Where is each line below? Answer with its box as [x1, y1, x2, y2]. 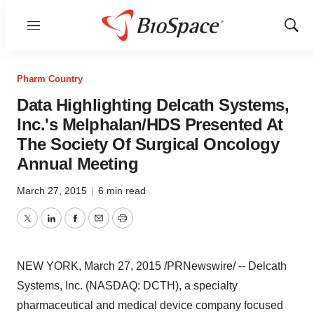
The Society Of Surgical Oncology [17, 135, 279, 153]
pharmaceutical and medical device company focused [17, 299, 283, 311]
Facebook [74, 220, 124, 233]
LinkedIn [50, 220, 93, 233]
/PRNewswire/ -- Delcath [161, 260, 287, 272]
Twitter [26, 220, 60, 233]
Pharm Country [17, 74, 83, 84]
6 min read [98, 185, 146, 196]
